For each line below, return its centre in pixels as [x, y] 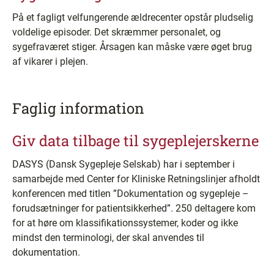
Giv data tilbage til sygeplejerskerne [135, 141]
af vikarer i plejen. [50, 61]
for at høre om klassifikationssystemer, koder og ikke [125, 223]
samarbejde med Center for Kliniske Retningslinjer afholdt [136, 179]
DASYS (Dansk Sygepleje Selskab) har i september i [124, 164]
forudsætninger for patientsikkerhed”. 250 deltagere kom [134, 208]
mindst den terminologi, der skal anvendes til [108, 238]
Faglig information [78, 108]
